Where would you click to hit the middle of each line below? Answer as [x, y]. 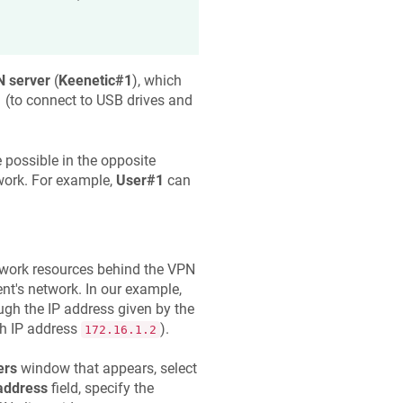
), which [157, 81]
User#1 [139, 180]
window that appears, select [107, 369]
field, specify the [100, 389]
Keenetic [86, 81]
